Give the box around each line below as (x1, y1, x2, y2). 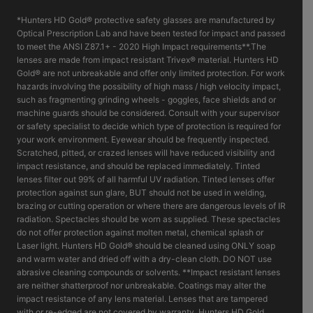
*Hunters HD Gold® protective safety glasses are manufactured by (17, 14, 275, 25)
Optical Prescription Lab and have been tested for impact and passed (17, 27, 285, 38)
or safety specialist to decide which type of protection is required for (17, 120, 281, 131)
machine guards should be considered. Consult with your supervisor (17, 107, 279, 118)
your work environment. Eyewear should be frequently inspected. (17, 133, 270, 145)
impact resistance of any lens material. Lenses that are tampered (17, 293, 268, 304)
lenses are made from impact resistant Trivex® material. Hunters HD (17, 54, 279, 65)
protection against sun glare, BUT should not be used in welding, (17, 187, 266, 198)
